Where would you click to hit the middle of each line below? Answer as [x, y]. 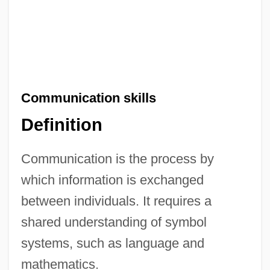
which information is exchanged [112, 180]
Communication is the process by [117, 159]
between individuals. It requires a [116, 201]
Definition [61, 125]
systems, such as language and [112, 243]
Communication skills [88, 98]
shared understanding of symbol [114, 222]
